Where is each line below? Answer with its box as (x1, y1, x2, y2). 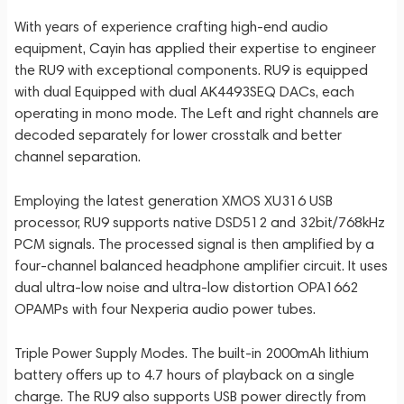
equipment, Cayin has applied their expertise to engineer (14, 40, 376, 57)
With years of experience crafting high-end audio (14, 18, 328, 35)
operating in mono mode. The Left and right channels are (14, 105, 379, 122)
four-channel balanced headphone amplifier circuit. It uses (14, 257, 388, 274)
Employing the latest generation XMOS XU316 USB (14, 192, 333, 209)
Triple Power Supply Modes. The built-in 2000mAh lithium (14, 344, 369, 362)
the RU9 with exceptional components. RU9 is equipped (14, 61, 368, 78)
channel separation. (14, 148, 141, 165)
